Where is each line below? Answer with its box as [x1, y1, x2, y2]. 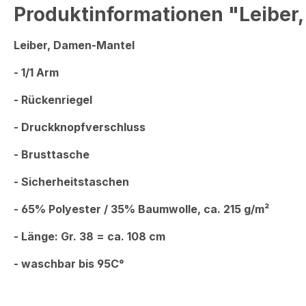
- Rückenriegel [14, 92, 92, 107]
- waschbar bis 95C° [14, 256, 124, 270]
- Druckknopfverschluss [14, 120, 145, 134]
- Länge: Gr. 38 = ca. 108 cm [14, 229, 165, 243]
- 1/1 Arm [14, 65, 59, 79]
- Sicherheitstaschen [14, 174, 129, 189]
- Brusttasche [14, 147, 89, 161]
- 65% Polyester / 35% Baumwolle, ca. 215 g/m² [14, 201, 269, 216]
